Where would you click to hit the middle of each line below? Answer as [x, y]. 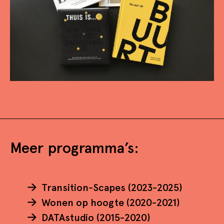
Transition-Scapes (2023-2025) [112, 188]
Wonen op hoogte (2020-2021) [111, 203]
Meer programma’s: [74, 148]
